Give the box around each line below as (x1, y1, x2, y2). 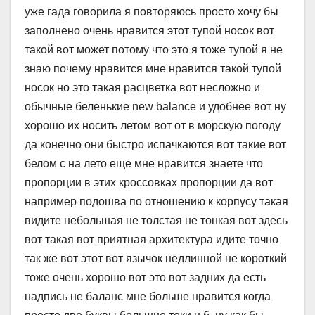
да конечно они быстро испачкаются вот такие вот (25, 139, 286, 151)
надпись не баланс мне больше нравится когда (25, 290, 271, 303)
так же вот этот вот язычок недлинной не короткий (25, 252, 287, 265)
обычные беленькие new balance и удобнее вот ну (25, 101, 286, 113)
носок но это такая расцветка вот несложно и (25, 82, 260, 94)
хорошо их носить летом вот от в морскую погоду (25, 120, 281, 132)
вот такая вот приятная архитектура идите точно (25, 233, 278, 246)
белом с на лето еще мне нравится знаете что (25, 157, 263, 170)
